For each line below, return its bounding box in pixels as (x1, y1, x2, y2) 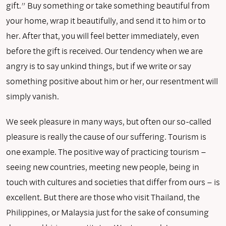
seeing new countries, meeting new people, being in (6, 160, 199, 173)
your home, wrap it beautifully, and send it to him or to (6, 14, 206, 26)
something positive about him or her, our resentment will (6, 75, 218, 87)
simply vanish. (6, 90, 59, 102)
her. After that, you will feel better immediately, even (6, 29, 199, 41)
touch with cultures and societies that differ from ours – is (6, 176, 220, 188)
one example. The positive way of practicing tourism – (6, 145, 206, 157)
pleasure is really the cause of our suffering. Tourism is (6, 130, 206, 142)
